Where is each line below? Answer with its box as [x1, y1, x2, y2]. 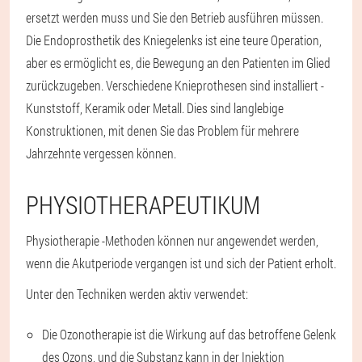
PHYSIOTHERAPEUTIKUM [26, 188, 260, 221]
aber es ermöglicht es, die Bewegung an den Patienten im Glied [26, 53, 330, 71]
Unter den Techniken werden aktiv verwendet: [26, 284, 248, 302]
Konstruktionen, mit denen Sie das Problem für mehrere [26, 121, 299, 139]
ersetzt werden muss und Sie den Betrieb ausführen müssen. [26, 8, 323, 26]
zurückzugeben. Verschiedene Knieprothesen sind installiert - [26, 76, 324, 94]
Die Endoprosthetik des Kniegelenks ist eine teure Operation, [26, 31, 322, 48]
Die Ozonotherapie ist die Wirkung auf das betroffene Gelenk [42, 325, 336, 343]
